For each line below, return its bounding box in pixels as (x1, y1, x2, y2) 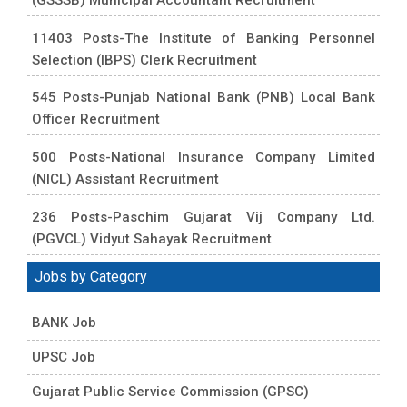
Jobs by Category (35, 267, 147, 285)
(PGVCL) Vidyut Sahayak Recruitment (32, 231, 272, 248)
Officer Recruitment (32, 111, 164, 128)
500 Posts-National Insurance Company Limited (32, 149, 375, 166)
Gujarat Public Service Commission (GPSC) (32, 382, 309, 400)
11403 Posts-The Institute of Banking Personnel (32, 29, 375, 46)
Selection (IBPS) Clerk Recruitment (32, 51, 257, 68)
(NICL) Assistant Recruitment (32, 171, 219, 188)
